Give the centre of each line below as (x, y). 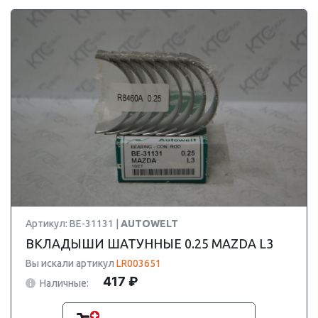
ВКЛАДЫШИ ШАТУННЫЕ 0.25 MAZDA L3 (149, 243)
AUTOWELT (149, 224)
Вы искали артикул (71, 263)
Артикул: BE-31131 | (73, 224)
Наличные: (64, 283)
